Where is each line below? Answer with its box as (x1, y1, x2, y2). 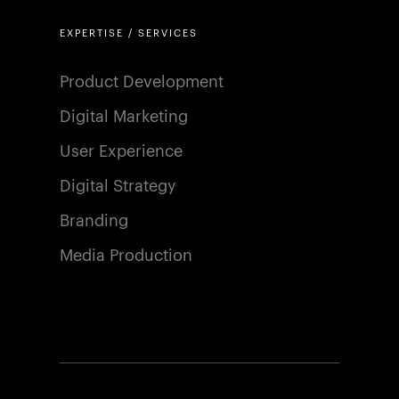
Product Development (60, 73, 224, 90)
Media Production (60, 247, 193, 264)
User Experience (60, 142, 183, 159)
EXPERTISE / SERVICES (60, 28, 199, 39)
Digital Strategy (60, 177, 177, 194)
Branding (60, 212, 129, 229)
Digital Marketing (60, 108, 189, 125)
